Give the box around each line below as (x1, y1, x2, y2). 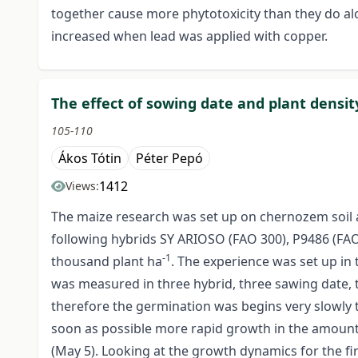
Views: (66, 178, 99, 194)
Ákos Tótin (58, 149, 121, 168)
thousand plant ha (51, 253, 162, 271)
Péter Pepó (136, 149, 203, 168)
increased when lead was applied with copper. (51, 27, 328, 46)
